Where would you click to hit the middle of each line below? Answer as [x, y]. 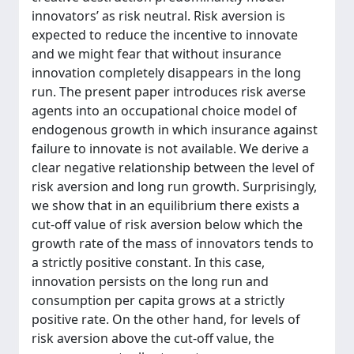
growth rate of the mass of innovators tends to [173, 243]
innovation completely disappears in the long [166, 73]
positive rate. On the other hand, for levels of [166, 319]
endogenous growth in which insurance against [175, 130]
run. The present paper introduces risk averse [169, 92]
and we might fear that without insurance [156, 54]
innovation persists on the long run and [150, 281]
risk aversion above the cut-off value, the [153, 338]
